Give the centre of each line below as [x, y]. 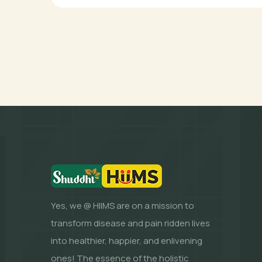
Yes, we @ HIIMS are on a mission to [123, 206]
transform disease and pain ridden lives [130, 223]
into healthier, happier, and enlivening [127, 241]
